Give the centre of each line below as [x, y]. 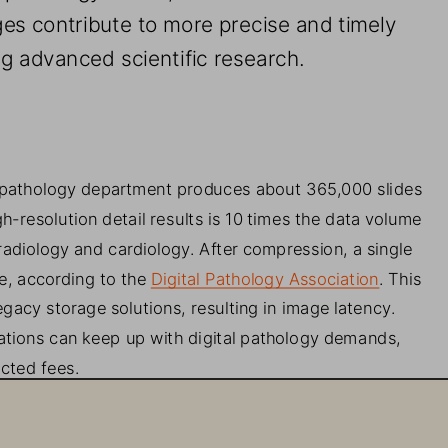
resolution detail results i [116, 215]
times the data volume [337, 215]
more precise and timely [283, 19]
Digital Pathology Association [264, 274]
